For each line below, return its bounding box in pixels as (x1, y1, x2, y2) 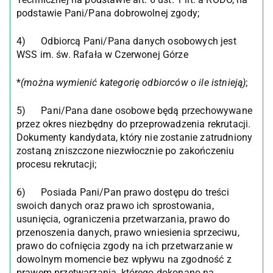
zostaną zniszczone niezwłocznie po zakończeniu (16, 145, 235, 157)
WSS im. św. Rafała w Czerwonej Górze (16, 49, 188, 60)
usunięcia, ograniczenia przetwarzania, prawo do (16, 213, 230, 225)
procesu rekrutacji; (16, 158, 97, 170)
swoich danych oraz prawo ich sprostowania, (16, 200, 214, 211)
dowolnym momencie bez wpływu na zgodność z (16, 253, 232, 265)
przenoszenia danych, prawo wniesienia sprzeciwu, (16, 227, 239, 238)
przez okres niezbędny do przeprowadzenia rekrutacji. (16, 118, 251, 130)
